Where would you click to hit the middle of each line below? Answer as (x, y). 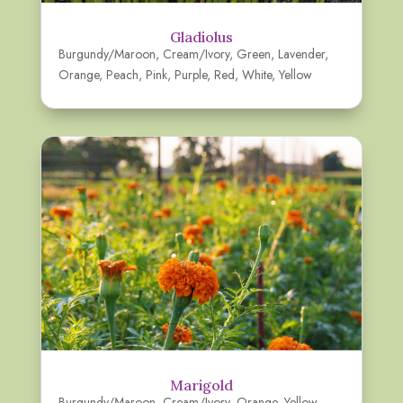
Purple (190, 75)
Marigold (201, 385)
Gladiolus (201, 37)
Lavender (301, 54)
